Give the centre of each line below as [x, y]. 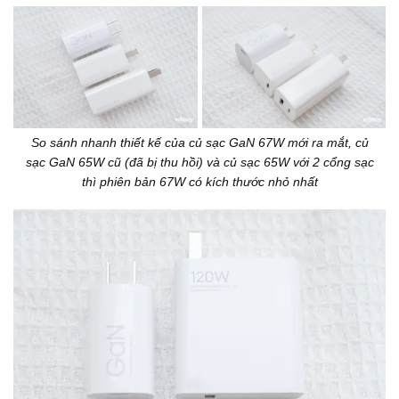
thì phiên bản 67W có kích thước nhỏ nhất [199, 182]
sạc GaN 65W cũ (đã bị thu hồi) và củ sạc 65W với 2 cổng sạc [199, 163]
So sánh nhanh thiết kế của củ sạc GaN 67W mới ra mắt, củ [199, 143]
